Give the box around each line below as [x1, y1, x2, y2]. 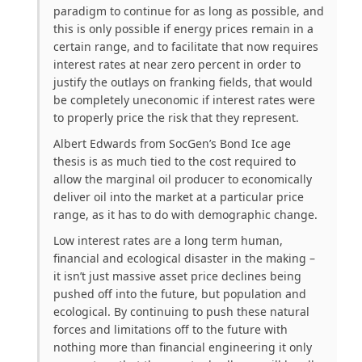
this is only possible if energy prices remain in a [53, 21, 314, 37]
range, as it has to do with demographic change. [53, 207, 318, 223]
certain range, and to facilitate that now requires [53, 39, 318, 55]
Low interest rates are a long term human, [53, 233, 283, 249]
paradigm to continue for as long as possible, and [53, 3, 324, 19]
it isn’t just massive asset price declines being [53, 268, 301, 284]
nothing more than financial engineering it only [53, 339, 312, 356]
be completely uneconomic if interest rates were [53, 92, 315, 108]
